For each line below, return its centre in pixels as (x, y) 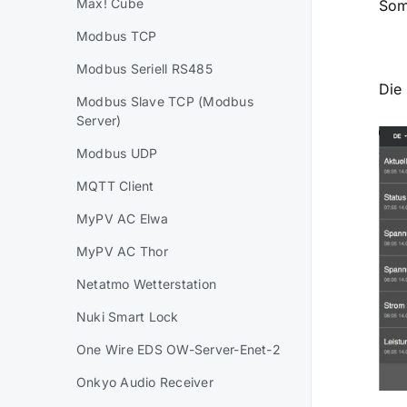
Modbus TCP (117, 36)
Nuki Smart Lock (128, 317)
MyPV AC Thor (122, 251)
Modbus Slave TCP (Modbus (165, 101)
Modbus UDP (117, 153)
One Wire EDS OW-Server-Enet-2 (179, 349)
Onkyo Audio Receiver (145, 382)
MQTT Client (115, 186)
